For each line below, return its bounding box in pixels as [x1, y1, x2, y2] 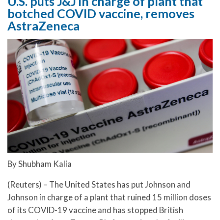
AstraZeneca [7, 18, 80, 33]
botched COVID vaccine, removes [7, 6, 194, 21]
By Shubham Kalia [7, 158, 72, 169]
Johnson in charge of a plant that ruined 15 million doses [7, 192, 211, 203]
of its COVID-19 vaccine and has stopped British [7, 205, 183, 216]
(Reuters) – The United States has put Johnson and [7, 179, 191, 190]
